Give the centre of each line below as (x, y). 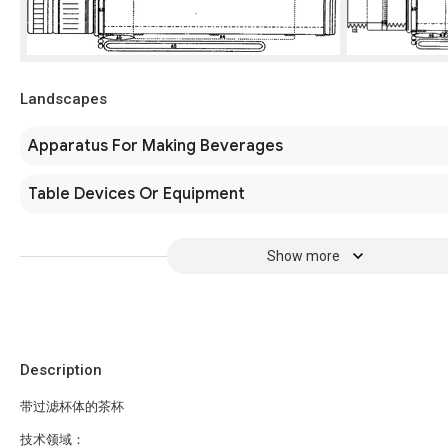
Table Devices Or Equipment (136, 194)
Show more (303, 256)
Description (61, 370)
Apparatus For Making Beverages (155, 146)
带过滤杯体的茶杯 (72, 406)
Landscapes (63, 99)
